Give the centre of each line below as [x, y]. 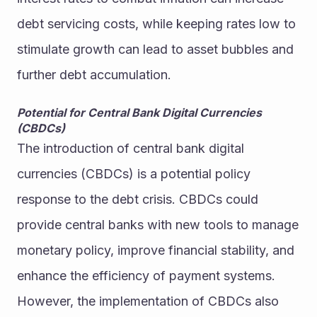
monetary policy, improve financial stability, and [156, 250]
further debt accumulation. [94, 75]
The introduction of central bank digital [131, 149]
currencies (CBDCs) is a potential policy [134, 174]
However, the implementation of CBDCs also [148, 301]
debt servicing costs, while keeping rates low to [156, 24]
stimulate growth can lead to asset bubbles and [155, 50]
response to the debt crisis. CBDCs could [138, 200]
